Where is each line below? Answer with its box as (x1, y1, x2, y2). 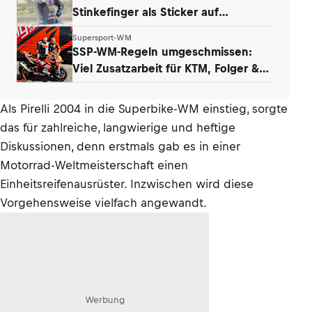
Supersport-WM (72, 33, 132, 42)
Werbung (84, 294, 125, 305)
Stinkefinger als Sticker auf (72, 5, 219, 18)
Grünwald (72, 78, 125, 91)
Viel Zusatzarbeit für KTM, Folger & (72, 61, 259, 75)
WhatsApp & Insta (72, 22, 169, 35)
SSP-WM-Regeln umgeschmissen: (72, 45, 253, 58)
